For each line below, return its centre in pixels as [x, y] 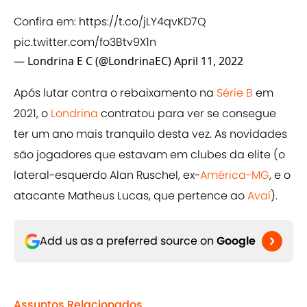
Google [236, 241]
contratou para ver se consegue [187, 114]
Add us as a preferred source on [128, 241]
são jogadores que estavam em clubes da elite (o [149, 155]
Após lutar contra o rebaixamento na [115, 93]
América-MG [235, 175]
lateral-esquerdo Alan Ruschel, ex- [107, 175]
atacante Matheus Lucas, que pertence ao [131, 196]
